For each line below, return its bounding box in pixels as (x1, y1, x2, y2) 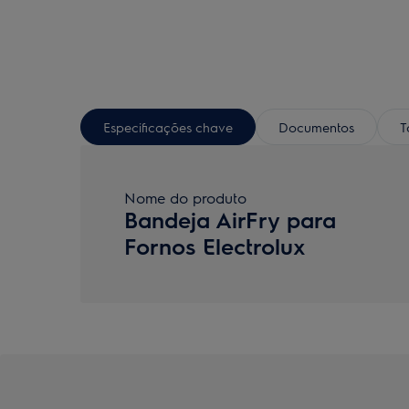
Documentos (278, 118, 354, 135)
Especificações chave (103, 118, 233, 135)
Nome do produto (124, 188, 246, 207)
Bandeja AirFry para (124, 205, 336, 233)
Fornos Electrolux (124, 232, 305, 259)
